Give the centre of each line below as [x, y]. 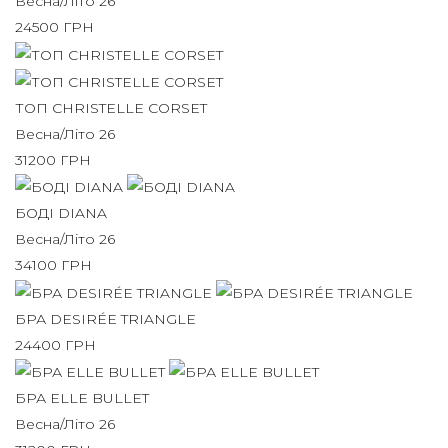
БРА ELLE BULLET [82, 398]
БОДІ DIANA [61, 213]
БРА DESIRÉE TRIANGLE [105, 318]
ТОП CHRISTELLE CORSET [111, 108]
